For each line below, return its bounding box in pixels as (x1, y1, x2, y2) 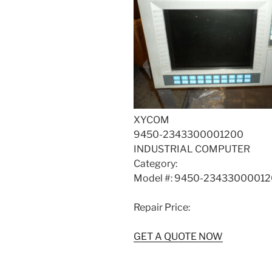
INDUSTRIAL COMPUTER (134, 143, 250, 155)
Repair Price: (134, 202, 190, 214)
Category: (134, 158, 177, 170)
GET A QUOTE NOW (134, 231, 223, 243)
